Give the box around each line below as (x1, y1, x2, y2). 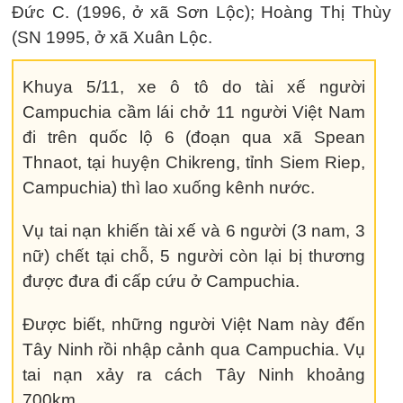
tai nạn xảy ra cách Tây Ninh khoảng (22, 364, 366, 384)
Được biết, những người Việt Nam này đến (22, 314, 366, 334)
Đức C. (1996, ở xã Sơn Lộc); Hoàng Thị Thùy (12, 2, 391, 22)
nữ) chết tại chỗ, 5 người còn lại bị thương (22, 246, 366, 265)
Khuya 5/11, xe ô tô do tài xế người (22, 76, 366, 96)
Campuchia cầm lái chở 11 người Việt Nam (22, 102, 366, 121)
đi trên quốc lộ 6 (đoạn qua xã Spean (22, 127, 366, 147)
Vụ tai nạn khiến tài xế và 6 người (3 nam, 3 (22, 220, 366, 240)
